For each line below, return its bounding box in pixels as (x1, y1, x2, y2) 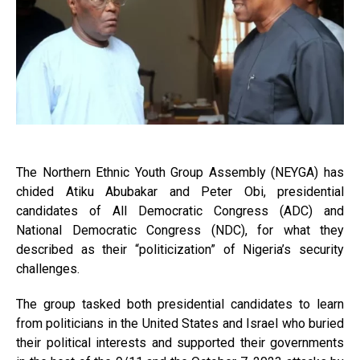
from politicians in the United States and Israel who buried (16, 316, 344, 332)
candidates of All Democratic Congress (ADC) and (16, 203, 344, 219)
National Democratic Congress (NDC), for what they (16, 223, 344, 239)
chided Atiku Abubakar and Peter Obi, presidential (16, 184, 344, 200)
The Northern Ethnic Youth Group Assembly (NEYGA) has (16, 165, 344, 181)
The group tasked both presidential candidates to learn (16, 297, 344, 313)
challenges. (16, 261, 80, 277)
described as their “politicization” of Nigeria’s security (16, 242, 344, 258)
